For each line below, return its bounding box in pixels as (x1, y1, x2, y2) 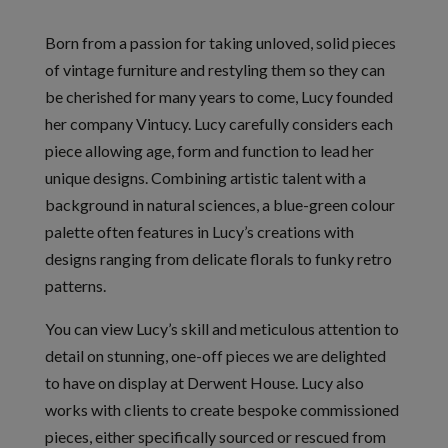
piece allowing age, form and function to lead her (44, 141, 374, 160)
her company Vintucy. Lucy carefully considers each (44, 114, 393, 133)
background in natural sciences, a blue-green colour (44, 195, 395, 214)
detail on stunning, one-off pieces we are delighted (44, 346, 386, 365)
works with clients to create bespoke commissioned (44, 400, 399, 419)
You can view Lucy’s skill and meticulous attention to (44, 319, 399, 338)
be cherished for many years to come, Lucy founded (44, 87, 393, 106)
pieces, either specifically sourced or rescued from (44, 427, 386, 446)
